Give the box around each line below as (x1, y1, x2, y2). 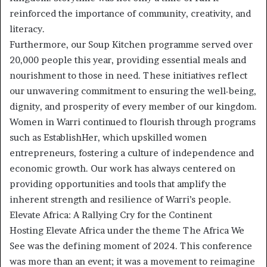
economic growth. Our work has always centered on (10, 163, 235, 175)
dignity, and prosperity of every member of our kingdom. (10, 101, 257, 113)
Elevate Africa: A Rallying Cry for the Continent (10, 209, 212, 221)
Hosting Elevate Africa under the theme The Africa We (10, 225, 244, 237)
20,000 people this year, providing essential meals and (10, 54, 246, 66)
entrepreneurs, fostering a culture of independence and (10, 147, 254, 159)
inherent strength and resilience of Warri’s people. (10, 194, 231, 206)
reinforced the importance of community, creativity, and (10, 8, 251, 20)
